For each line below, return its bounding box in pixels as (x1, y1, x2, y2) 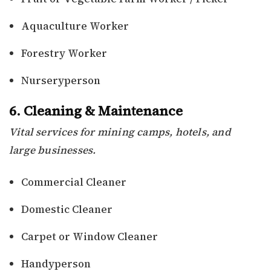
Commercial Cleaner (21, 175, 126, 190)
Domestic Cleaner (21, 202, 113, 217)
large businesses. (9, 143, 96, 158)
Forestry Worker (21, 46, 107, 61)
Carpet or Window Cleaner (21, 229, 158, 244)
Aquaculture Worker (21, 19, 129, 34)
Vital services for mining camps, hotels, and (9, 125, 231, 140)
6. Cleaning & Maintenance (9, 102, 183, 120)
